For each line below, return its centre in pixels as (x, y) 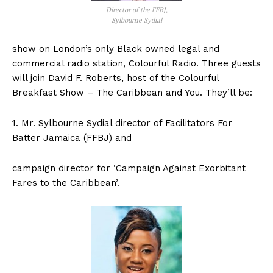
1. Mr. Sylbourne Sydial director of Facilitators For (124, 123)
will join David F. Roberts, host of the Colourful (115, 78)
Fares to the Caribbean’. (66, 183)
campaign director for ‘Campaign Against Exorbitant (129, 168)
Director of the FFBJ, (136, 10)
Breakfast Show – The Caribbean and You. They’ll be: (132, 93)
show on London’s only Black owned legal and (116, 49)
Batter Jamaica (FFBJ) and (72, 138)
